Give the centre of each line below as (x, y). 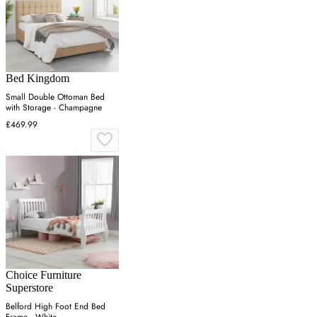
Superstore (29, 288)
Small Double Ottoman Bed (55, 97)
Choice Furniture (44, 275)
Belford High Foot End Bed (56, 307)
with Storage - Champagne (54, 108)
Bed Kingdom (38, 79)
